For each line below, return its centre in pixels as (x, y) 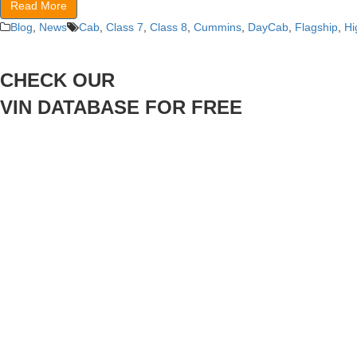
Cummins (218, 27)
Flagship (316, 27)
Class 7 (125, 27)
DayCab (268, 27)
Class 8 (169, 27)
